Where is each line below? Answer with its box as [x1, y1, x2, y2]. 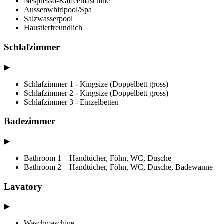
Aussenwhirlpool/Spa [24, 5, 92, 14]
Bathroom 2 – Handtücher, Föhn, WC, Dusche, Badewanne [24, 163, 213, 172]
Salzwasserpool [24, 14, 73, 23]
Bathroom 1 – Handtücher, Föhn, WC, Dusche [24, 154, 171, 163]
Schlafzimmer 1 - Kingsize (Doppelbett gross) [24, 79, 168, 88]
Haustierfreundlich [24, 23, 82, 32]
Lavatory [4, 181, 42, 192]
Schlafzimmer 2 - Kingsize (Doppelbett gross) [24, 88, 168, 97]
